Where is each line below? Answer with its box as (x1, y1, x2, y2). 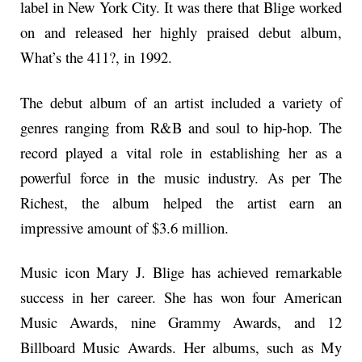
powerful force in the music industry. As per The (20, 166, 342, 187)
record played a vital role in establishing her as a (20, 141, 342, 162)
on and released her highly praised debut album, (20, 22, 342, 43)
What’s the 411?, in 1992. (20, 47, 172, 68)
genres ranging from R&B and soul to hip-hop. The (20, 116, 342, 137)
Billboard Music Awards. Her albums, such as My (20, 337, 342, 358)
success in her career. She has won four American (20, 287, 342, 308)
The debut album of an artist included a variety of (20, 91, 342, 112)
